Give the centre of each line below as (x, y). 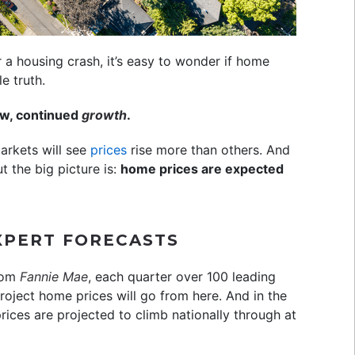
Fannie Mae (54, 277)
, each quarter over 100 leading (182, 277)
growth (104, 115)
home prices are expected (202, 169)
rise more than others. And (208, 150)
